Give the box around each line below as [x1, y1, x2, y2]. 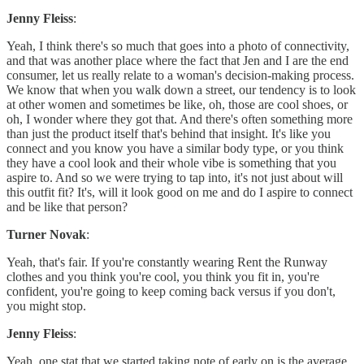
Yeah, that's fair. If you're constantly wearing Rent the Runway [6, 255, 327, 270]
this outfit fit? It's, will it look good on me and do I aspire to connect [6, 185, 353, 200]
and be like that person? [6, 200, 128, 214]
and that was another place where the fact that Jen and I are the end [6, 54, 349, 68]
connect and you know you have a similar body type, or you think [6, 141, 344, 156]
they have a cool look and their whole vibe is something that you [6, 156, 336, 171]
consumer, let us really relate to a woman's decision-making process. [6, 68, 354, 83]
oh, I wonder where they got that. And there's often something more [6, 112, 353, 127]
